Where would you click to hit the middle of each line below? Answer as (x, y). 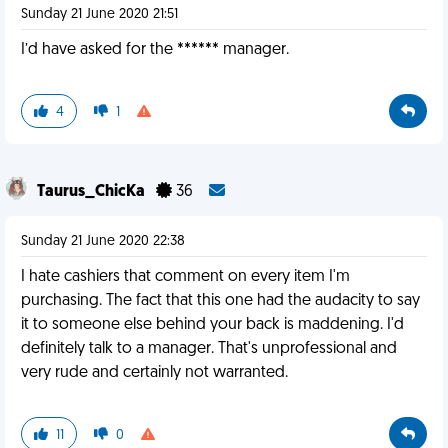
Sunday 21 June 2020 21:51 (99, 14)
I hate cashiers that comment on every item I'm (185, 277)
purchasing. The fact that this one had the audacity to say (220, 301)
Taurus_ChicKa (92, 192)
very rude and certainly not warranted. (154, 373)
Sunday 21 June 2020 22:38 (103, 241)
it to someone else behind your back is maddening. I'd (212, 325)
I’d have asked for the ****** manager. (155, 50)
